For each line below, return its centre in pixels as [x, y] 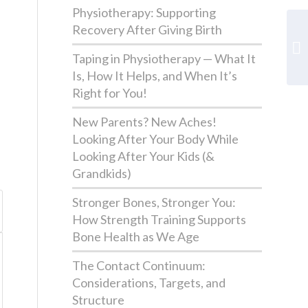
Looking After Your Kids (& [144, 156]
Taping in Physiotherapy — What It [164, 58]
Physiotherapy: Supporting [144, 12]
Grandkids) [102, 173]
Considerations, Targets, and [149, 283]
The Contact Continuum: [139, 265]
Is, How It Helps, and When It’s [155, 76]
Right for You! [110, 93]
